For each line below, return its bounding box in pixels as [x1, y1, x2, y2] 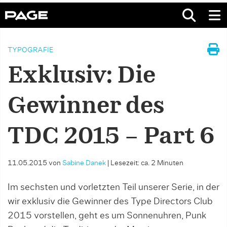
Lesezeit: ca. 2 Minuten [110, 160, 183, 167]
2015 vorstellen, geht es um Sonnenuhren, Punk [8, 211, 206, 220]
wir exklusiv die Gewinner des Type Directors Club [8, 197, 213, 206]
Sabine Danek [62, 160, 106, 167]
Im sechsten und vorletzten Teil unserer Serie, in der [8, 183, 219, 192]
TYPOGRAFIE [8, 47, 53, 54]
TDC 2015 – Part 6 [8, 126, 215, 148]
